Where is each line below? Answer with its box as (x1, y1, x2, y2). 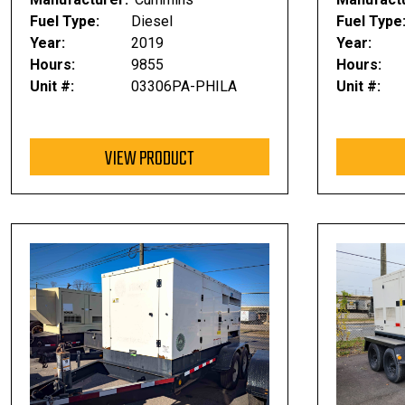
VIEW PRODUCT (105, 143, 194, 175)
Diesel (130, 13, 173, 30)
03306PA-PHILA (130, 78, 237, 95)
